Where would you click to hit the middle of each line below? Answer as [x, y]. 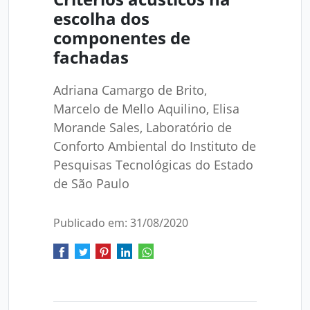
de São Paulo [91, 183]
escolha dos [101, 18]
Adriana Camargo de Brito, [130, 90]
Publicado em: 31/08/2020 [120, 223]
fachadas [91, 57]
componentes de [121, 38]
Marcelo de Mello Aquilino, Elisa [146, 109]
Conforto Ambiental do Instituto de [154, 146]
